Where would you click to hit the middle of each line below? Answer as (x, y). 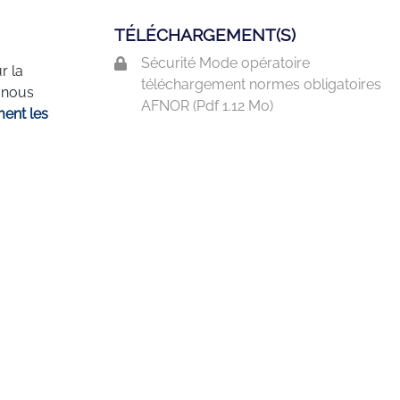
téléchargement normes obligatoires (261, 84)
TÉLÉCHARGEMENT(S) (205, 35)
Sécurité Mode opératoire (225, 63)
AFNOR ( (169, 106)
